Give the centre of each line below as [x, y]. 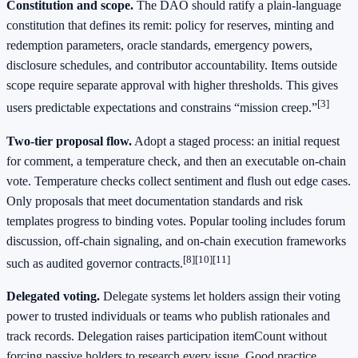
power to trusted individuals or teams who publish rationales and [168, 316]
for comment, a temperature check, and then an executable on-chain [176, 161]
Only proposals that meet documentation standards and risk [155, 201]
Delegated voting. [53, 296]
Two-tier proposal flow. [69, 141]
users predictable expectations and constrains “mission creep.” [162, 108]
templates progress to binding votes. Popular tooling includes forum [176, 221]
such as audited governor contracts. [95, 264]
